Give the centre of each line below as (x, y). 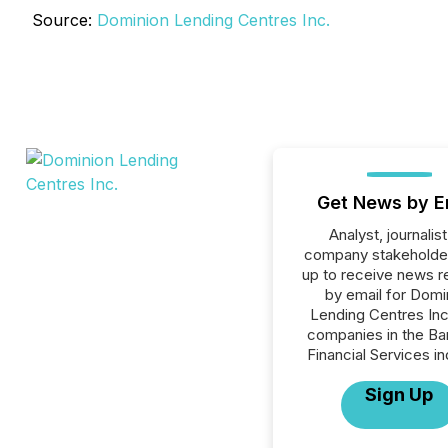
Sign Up (399, 394)
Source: (64, 20)
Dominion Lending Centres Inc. (213, 20)
